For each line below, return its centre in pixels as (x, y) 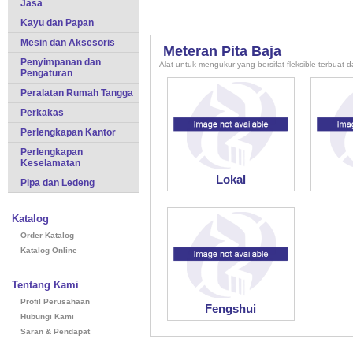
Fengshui (231, 308)
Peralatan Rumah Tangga (77, 93)
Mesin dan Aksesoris (68, 43)
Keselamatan (50, 163)
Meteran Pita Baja (222, 51)
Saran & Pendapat (55, 331)
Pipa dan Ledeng (58, 183)
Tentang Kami (45, 285)
